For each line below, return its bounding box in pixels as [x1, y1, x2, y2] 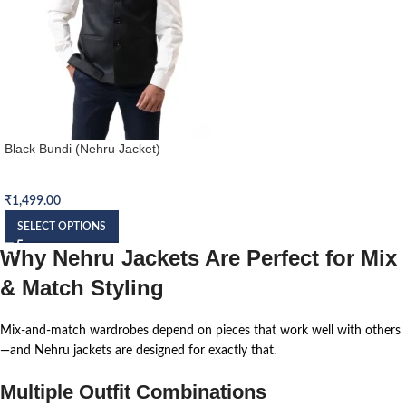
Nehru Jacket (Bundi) [5, 177, 122, 190]
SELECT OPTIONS [17, 220, 106, 232]
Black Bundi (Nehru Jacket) [5, 140, 160, 156]
